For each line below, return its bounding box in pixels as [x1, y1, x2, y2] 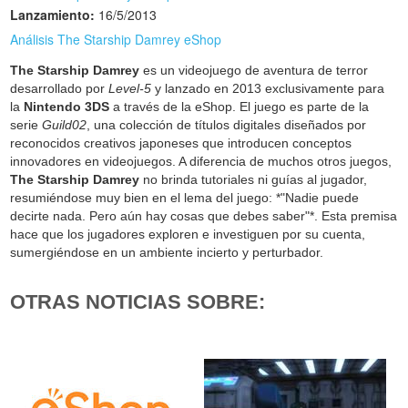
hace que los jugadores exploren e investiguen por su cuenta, [10, 227, 366, 242]
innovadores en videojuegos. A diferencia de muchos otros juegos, [10, 154, 393, 169]
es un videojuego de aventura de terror [139, 63, 369, 78]
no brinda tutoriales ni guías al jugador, [139, 172, 368, 188]
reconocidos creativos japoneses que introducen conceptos [10, 136, 352, 151]
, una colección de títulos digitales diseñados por [87, 117, 367, 133]
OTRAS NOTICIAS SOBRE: [10, 291, 266, 314]
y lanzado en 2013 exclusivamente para [151, 81, 385, 97]
